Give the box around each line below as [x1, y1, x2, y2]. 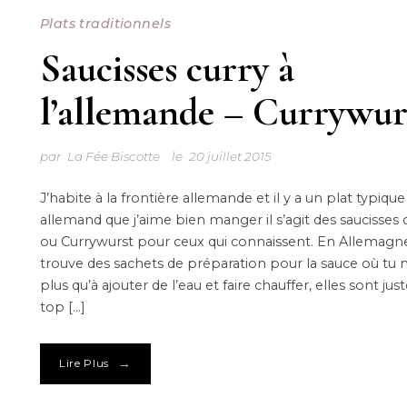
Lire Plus [58, 357, 110, 371]
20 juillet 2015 [189, 148, 273, 164]
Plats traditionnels [39, 15, 171, 32]
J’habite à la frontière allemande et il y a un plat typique [39, 189, 405, 206]
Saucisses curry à [39, 44, 294, 92]
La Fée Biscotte [66, 148, 160, 164]
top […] [39, 298, 85, 315]
